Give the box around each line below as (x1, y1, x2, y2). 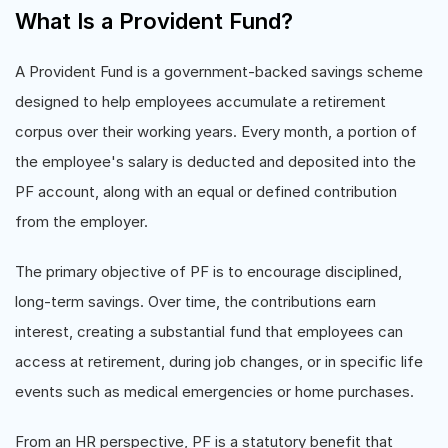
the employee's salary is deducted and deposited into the (15, 152, 416, 171)
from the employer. (15, 212, 148, 231)
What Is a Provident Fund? (15, 8, 293, 34)
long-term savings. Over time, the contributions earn (15, 292, 376, 311)
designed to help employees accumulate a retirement (15, 92, 386, 111)
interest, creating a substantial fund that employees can (15, 322, 403, 341)
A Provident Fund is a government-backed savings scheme (15, 62, 423, 81)
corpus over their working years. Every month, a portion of (15, 122, 417, 141)
